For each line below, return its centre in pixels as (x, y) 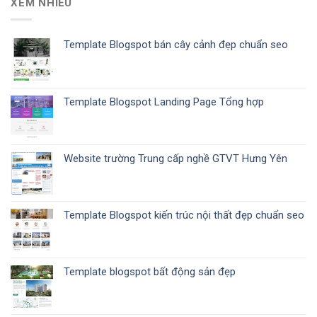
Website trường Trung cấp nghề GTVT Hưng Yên (175, 158)
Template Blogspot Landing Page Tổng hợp (164, 102)
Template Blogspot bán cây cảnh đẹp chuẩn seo (176, 44)
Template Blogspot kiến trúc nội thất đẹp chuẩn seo (184, 215)
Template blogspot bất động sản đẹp (150, 271)
